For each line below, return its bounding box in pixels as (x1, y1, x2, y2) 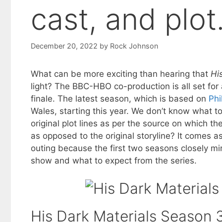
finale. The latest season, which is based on (31, 93, 209, 104)
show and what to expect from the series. (31, 155, 197, 166)
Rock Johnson (110, 41, 158, 50)
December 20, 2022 (31, 41, 98, 50)
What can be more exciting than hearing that (31, 68, 211, 79)
